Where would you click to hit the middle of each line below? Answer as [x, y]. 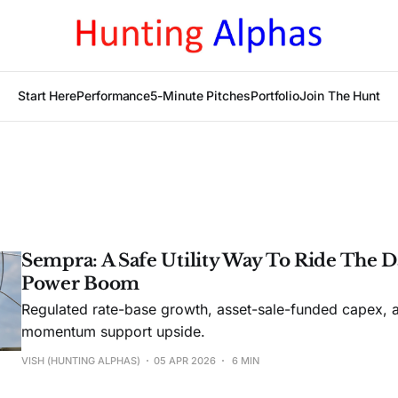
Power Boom [80, 283]
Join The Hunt [340, 96]
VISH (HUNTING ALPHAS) [81, 361]
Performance [114, 96]
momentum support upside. [113, 331]
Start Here [47, 96]
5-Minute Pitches [200, 96]
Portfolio [275, 96]
